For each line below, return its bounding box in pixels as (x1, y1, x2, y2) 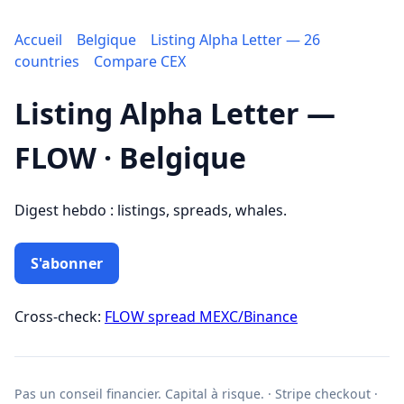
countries (14, 51, 79, 71)
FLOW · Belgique (14, 138, 246, 178)
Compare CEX (94, 51, 186, 71)
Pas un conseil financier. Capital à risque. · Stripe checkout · (14, 384, 378, 402)
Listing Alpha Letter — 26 (151, 30, 320, 50)
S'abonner (31, 252, 103, 273)
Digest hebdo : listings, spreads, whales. (14, 199, 287, 220)
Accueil (14, 30, 62, 50)
